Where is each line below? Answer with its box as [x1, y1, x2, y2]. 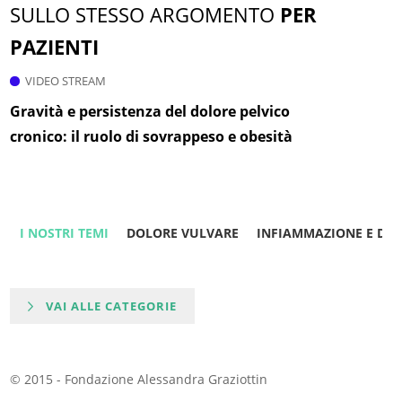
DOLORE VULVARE [126, 224, 239, 242]
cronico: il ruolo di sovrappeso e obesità [10, 127, 293, 147]
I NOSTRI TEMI [19, 224, 109, 242]
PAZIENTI [10, 33, 100, 61]
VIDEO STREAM [25, 73, 107, 90]
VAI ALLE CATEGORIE [46, 298, 178, 315]
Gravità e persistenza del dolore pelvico [10, 101, 291, 122]
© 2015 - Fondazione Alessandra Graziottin [10, 371, 268, 389]
